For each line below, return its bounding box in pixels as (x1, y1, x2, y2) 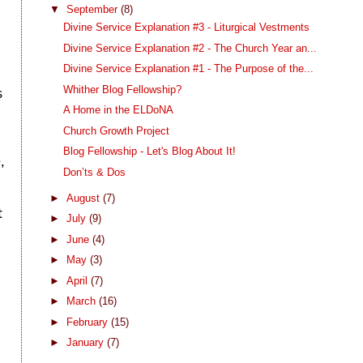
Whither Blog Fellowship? (62, 83, 181, 96)
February (66, 315, 111, 328)
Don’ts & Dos (62, 165, 126, 178)
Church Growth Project (62, 124, 169, 137)
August (66, 191, 103, 204)
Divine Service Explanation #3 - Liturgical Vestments (62, 21, 310, 34)
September (66, 3, 121, 16)
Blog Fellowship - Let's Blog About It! (62, 145, 236, 158)
